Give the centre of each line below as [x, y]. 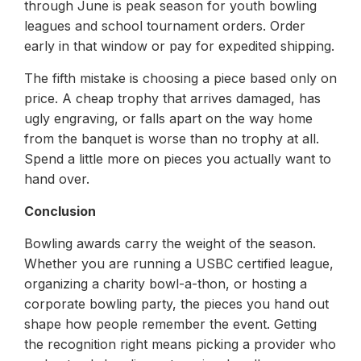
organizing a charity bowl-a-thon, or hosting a [166, 283]
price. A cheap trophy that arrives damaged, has [172, 98]
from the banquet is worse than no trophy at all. [172, 138]
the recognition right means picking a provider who [180, 344]
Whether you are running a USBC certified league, [179, 263]
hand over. [57, 178]
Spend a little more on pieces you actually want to [178, 158]
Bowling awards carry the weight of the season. [170, 243]
